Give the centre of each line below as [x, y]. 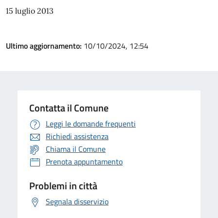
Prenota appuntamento [84, 162]
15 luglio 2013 [30, 11]
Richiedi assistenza [77, 136]
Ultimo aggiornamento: [45, 46]
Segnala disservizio [77, 201]
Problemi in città [63, 186]
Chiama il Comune [76, 149]
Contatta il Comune [69, 108]
